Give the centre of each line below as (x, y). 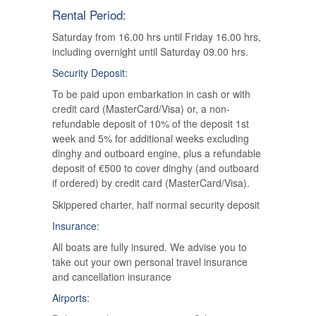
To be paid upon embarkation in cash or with (151, 93)
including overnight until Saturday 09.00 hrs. (150, 51)
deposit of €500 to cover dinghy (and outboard (156, 168)
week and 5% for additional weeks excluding (151, 138)
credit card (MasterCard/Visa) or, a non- (141, 108)
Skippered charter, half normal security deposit (156, 204)
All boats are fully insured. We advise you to (150, 247)
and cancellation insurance (112, 276)
